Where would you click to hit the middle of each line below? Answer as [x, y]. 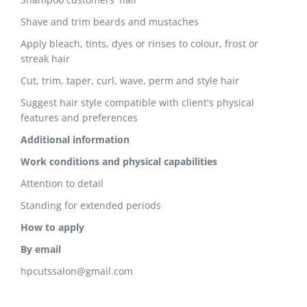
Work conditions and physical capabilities [119, 161]
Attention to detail [62, 183]
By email [41, 249]
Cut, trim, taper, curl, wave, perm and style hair [130, 81]
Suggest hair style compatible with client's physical [137, 102]
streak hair [45, 59]
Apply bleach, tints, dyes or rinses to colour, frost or [139, 44]
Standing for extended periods [91, 205]
